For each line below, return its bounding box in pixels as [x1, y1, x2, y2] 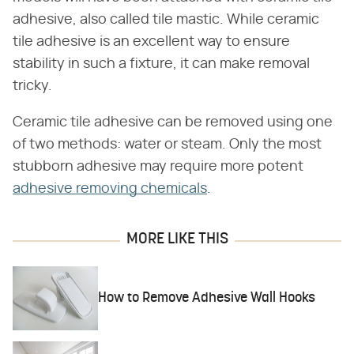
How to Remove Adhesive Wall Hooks [98, 291, 316, 307]
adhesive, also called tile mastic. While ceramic [13, 13, 319, 28]
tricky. [13, 79, 52, 94]
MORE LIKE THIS [126, 232, 228, 248]
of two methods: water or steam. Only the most [13, 137, 322, 153]
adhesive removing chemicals [13, 182, 207, 197]
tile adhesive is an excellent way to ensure [13, 35, 290, 50]
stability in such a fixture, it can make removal [13, 57, 310, 72]
